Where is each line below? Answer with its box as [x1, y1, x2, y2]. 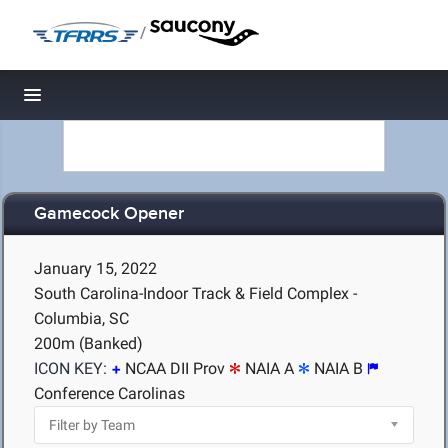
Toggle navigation [33, 90, 168, 111]
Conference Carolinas [34, 384, 185, 403]
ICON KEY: [34, 359, 107, 378]
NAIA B [314, 359, 363, 378]
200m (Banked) [34, 334, 143, 353]
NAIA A [245, 359, 294, 378]
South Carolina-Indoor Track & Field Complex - [34, 284, 357, 303]
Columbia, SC [34, 309, 129, 328]
